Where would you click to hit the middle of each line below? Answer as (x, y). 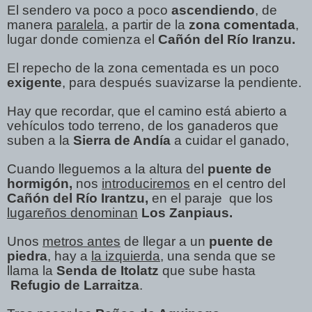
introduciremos (146, 183)
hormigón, (41, 183)
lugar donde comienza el (83, 39)
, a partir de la (147, 24)
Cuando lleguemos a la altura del (107, 169)
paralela (80, 24)
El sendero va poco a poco (89, 10)
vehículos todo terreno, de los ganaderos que (143, 125)
